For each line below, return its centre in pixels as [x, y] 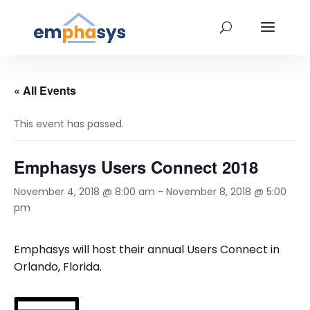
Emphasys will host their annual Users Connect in [147, 249]
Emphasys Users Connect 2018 [136, 167]
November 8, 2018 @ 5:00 [226, 192]
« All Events [45, 90]
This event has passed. [69, 124]
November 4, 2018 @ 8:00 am [84, 192]
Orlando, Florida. [58, 267]
